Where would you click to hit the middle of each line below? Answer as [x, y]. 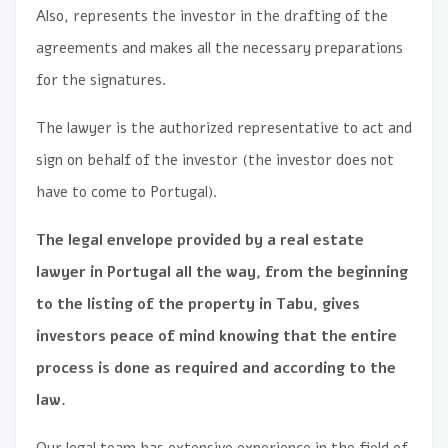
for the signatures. [101, 79]
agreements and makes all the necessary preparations [219, 47]
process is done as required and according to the [216, 367]
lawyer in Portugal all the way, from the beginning [222, 271]
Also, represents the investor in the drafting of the [212, 15]
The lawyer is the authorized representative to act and [224, 127]
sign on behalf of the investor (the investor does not [215, 159]
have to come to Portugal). [127, 191]
